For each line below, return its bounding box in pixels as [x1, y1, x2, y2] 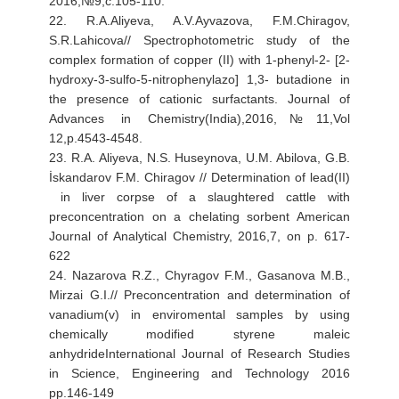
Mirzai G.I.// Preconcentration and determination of [49, 287, 350, 302]
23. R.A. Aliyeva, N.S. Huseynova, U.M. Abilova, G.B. [49, 150, 350, 165]
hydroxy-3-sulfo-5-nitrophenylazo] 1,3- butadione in [49, 71, 350, 86]
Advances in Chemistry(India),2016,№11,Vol [49, 110, 350, 126]
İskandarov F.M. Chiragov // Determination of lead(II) [49, 169, 350, 184]
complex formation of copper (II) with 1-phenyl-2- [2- [49, 52, 350, 67]
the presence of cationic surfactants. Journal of [49, 91, 350, 106]
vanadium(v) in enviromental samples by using [49, 306, 350, 322]
